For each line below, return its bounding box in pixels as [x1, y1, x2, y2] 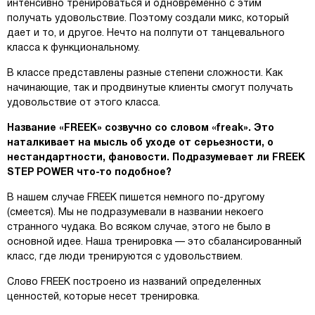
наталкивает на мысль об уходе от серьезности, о [7, 139, 274, 148]
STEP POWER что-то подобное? [7, 168, 172, 177]
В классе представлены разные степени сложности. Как [7, 69, 283, 78]
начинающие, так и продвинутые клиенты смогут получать [7, 84, 293, 93]
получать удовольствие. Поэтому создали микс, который [7, 14, 289, 23]
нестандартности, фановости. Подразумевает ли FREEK [7, 153, 305, 162]
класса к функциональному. [7, 44, 140, 53]
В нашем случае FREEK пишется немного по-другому [7, 193, 264, 202]
